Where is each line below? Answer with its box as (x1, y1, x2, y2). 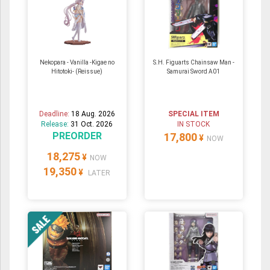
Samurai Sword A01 (167, 68, 221, 75)
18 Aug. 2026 (71, 110, 115, 119)
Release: (41, 120, 71, 129)
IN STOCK (177, 120, 210, 129)
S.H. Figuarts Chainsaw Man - (152, 59, 234, 66)
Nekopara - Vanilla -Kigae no (39, 59, 115, 66)
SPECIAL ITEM (168, 110, 219, 119)
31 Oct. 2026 (71, 120, 113, 129)
